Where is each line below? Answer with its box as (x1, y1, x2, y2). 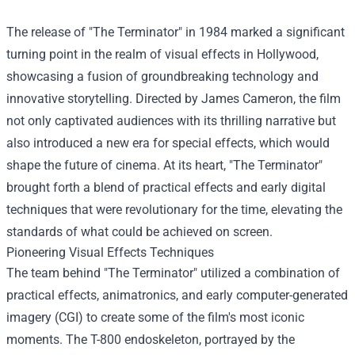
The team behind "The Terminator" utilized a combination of (6, 265, 340, 281)
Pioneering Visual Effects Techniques (6, 245, 214, 260)
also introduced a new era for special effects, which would (6, 136, 330, 151)
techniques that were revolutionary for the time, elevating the (6, 202, 342, 217)
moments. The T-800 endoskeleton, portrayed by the (6, 332, 295, 347)
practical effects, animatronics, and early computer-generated (6, 288, 348, 303)
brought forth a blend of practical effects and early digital (6, 180, 326, 195)
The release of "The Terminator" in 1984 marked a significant (6, 25, 345, 40)
